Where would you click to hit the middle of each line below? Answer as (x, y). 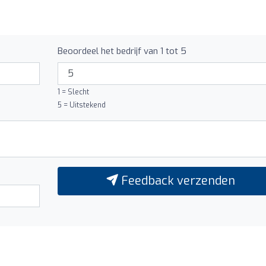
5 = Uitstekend (81, 105)
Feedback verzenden (176, 180)
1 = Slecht (73, 92)
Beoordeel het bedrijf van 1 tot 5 (122, 51)
